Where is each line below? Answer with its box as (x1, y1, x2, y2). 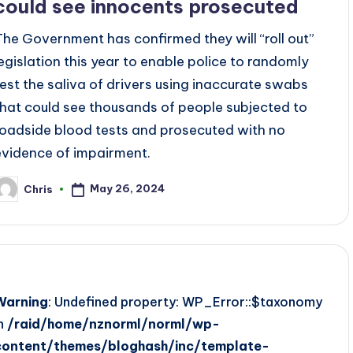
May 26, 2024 (90, 182, 165, 195)
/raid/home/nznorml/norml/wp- (7, 316, 221, 332)
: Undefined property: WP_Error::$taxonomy (48, 294, 323, 310)
